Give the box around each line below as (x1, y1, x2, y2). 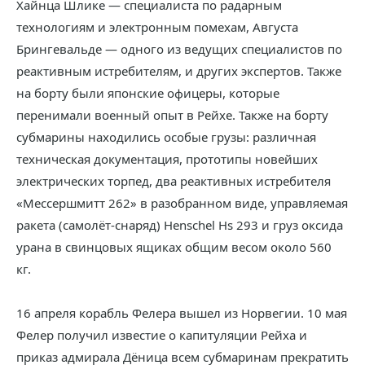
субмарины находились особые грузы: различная (16, 129, 316, 145)
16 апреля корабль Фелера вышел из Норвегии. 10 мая (16, 305, 347, 321)
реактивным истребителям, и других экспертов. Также (16, 63, 341, 79)
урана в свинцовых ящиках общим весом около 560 (16, 239, 332, 255)
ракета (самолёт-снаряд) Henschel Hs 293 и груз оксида (16, 217, 343, 233)
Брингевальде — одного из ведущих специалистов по (16, 41, 342, 57)
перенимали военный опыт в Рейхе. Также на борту (16, 107, 328, 123)
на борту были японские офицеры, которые (16, 85, 279, 101)
